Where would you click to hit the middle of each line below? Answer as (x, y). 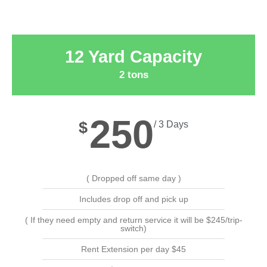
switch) (133, 228)
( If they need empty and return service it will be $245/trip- (133, 220)
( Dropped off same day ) (133, 178)
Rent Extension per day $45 (133, 249)
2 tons (133, 74)
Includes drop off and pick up (133, 199)
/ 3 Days (171, 124)
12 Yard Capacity (133, 56)
